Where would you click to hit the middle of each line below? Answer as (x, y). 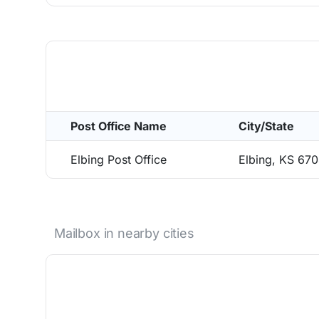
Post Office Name (119, 126)
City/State (266, 126)
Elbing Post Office (119, 159)
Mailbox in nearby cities (124, 233)
